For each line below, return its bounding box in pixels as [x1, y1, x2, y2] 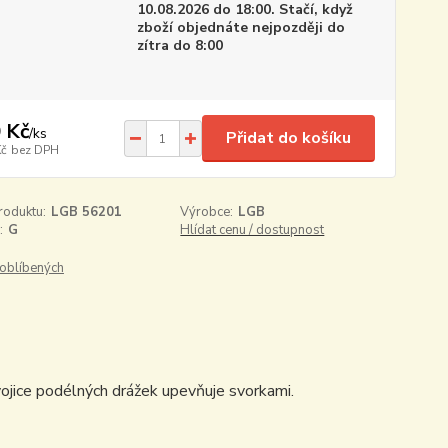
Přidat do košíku [225, 127, 351, 149]
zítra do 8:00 [136, 36, 223, 55]
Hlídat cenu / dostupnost [180, 221, 325, 239]
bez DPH [10, 141, 59, 158]
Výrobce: [180, 203, 234, 221]
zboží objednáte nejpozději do [136, 18, 345, 37]
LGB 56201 [50, 203, 122, 221]
